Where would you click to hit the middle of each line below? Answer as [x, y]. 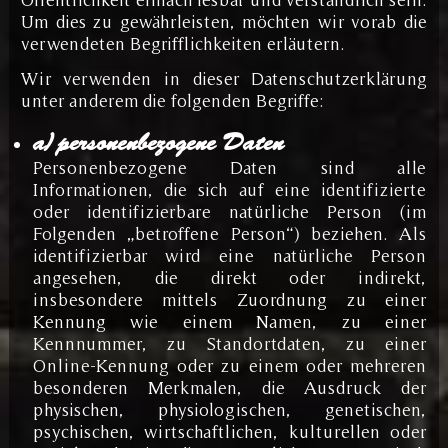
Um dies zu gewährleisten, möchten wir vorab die [224, 21]
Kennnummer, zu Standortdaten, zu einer [229, 343]
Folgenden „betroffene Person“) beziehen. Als [229, 233]
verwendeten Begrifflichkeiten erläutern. [182, 43]
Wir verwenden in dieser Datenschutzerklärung [224, 78]
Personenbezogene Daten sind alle [229, 167]
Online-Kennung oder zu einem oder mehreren [229, 365]
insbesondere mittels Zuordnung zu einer [229, 299]
